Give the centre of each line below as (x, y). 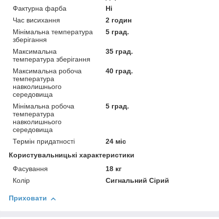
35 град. (120, 52)
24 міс (116, 142)
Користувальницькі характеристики (72, 155)
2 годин (119, 20)
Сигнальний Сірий (138, 181)
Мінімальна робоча (44, 106)
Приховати (28, 198)
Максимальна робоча (47, 71)
